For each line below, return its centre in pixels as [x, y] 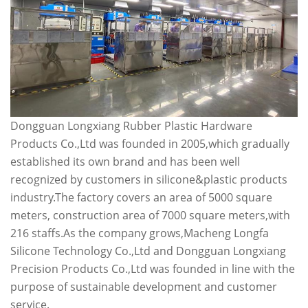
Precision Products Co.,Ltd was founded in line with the [153, 268]
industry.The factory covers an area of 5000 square [141, 197]
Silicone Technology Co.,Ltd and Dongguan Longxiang [148, 251]
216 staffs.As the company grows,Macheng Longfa [140, 233]
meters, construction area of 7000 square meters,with [150, 215]
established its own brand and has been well [125, 161]
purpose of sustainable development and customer [144, 286]
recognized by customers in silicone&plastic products [149, 179]
